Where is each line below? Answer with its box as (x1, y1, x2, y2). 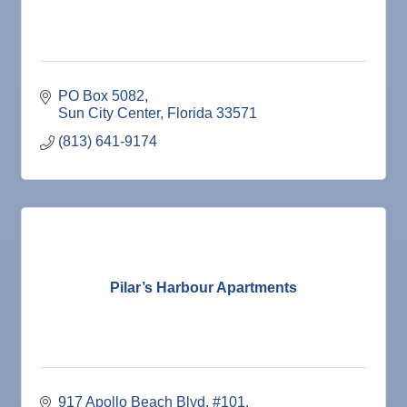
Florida (167, 105, 213, 122)
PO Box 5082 (58, 88, 144, 104)
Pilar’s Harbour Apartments (110, 279, 297, 295)
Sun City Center (58, 105, 160, 122)
